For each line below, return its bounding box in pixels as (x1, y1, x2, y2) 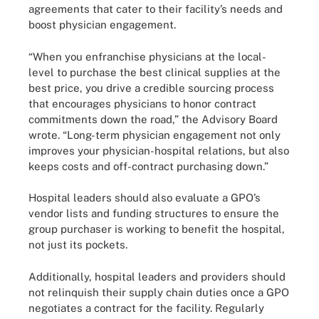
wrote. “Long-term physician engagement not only (28, 128, 281, 141)
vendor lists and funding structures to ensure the (28, 207, 279, 219)
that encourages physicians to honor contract (28, 97, 256, 110)
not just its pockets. (28, 239, 127, 251)
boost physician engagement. (28, 19, 176, 31)
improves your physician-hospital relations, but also (28, 144, 289, 157)
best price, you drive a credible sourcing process (28, 81, 274, 94)
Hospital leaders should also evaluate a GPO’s (28, 192, 261, 204)
